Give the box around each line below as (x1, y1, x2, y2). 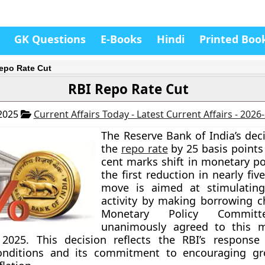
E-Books (101, 32, 142, 46)
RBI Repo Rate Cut (67, 80, 189, 98)
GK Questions (14, 32, 86, 46)
